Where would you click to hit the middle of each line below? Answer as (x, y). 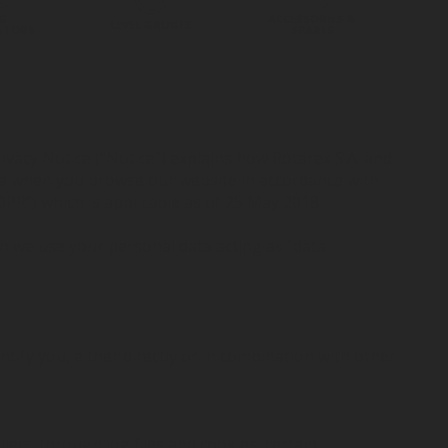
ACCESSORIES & (312, 18)
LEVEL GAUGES (150, 24)
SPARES (312, 29)
